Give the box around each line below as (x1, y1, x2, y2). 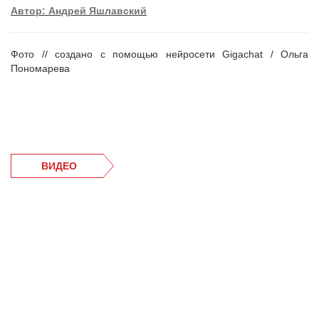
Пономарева (11, 63, 70, 74)
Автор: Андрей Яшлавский (11, 5, 147, 16)
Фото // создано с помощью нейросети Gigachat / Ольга (11, 48, 308, 60)
